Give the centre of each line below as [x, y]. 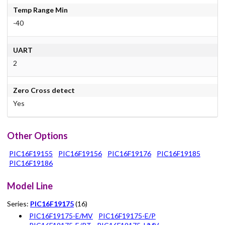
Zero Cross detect [44, 90]
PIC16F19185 [179, 153]
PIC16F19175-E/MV [61, 216]
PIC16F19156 [80, 153]
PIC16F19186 [31, 163]
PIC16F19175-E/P [127, 216]
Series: [19, 204]
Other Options [37, 135]
